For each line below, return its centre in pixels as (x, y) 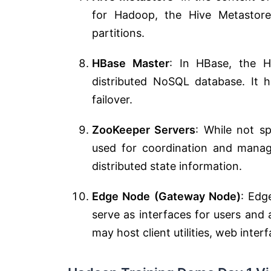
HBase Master (131, 63)
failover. (112, 99)
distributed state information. (167, 166)
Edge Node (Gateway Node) (166, 196)
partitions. (118, 33)
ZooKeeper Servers (144, 129)
